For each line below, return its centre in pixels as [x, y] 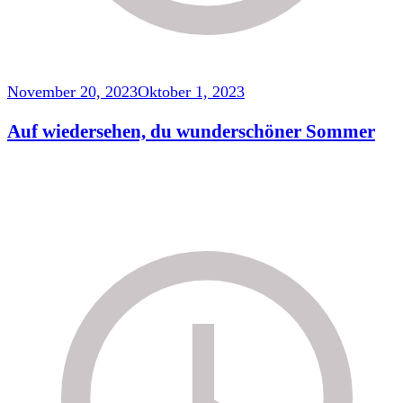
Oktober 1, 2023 [191, 92]
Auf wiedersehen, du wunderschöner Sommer [191, 132]
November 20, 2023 [72, 92]
